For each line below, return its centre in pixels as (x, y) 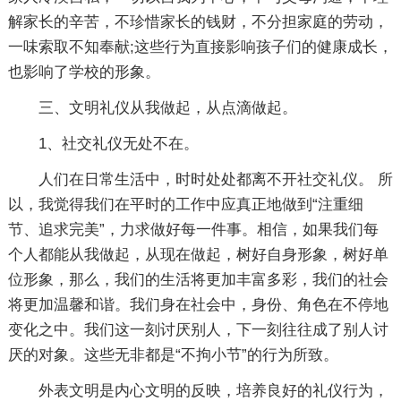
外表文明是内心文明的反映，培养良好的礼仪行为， (213, 390)
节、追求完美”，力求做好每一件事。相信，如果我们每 (193, 229)
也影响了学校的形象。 (84, 72)
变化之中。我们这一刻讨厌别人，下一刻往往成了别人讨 (198, 329)
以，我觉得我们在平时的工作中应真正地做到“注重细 (185, 204)
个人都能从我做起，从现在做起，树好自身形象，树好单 (198, 254)
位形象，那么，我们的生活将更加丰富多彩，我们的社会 (198, 279)
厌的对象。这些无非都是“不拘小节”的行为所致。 (173, 354)
